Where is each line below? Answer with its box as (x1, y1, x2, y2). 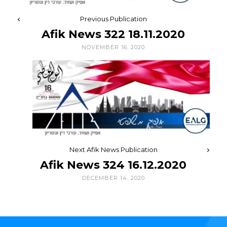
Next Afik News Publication (69, 145, 158, 154)
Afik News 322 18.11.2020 (42, 27, 185, 42)
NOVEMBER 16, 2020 (82, 44, 145, 51)
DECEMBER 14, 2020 (82, 174, 145, 182)
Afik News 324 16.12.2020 (40, 158, 187, 172)
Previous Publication (80, 15, 147, 23)
